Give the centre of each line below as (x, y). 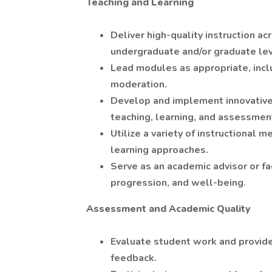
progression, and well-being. (178, 183)
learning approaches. (159, 150)
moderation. (139, 84)
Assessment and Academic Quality (168, 209)
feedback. (134, 258)
